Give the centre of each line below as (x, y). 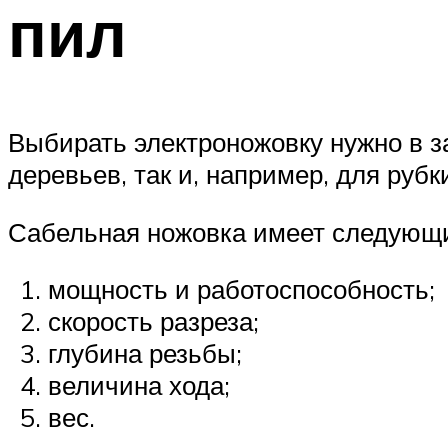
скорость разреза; (153, 321)
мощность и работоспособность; (241, 289)
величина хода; (139, 385)
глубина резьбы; (145, 353)
